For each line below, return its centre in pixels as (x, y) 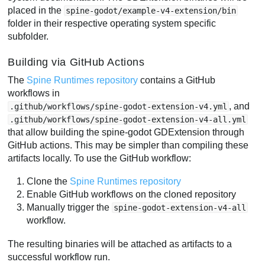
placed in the (36, 11)
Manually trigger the (70, 208)
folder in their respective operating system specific (112, 24)
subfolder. (28, 37)
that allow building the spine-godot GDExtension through (126, 132)
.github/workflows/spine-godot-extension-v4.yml (119, 106)
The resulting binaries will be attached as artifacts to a (120, 244)
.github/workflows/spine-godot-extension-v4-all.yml (128, 119)
